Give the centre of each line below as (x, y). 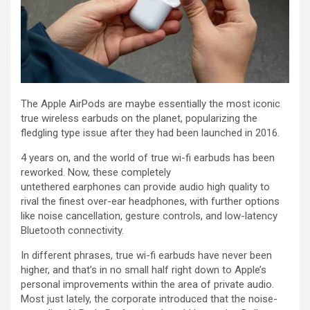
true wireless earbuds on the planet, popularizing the (139, 119)
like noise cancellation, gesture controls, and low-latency (149, 216)
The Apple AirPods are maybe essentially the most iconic (151, 104)
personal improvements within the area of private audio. (147, 285)
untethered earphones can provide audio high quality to (145, 187)
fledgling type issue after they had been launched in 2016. (150, 133)
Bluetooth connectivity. (72, 231)
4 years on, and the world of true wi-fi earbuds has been (148, 158)
